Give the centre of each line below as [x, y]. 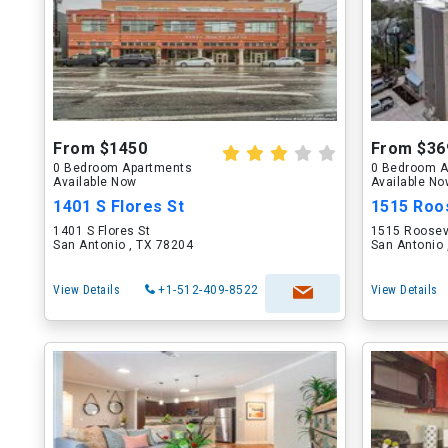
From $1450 [100, 148]
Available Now [95, 182]
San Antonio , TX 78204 [123, 245]
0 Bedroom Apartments [122, 168]
